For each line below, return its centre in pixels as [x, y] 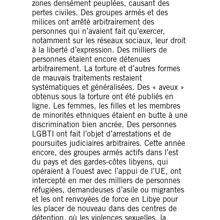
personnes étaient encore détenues [91, 59]
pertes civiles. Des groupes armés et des [100, 12]
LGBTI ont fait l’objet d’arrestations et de [101, 134]
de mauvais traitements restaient [87, 78]
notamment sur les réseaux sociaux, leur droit [109, 40]
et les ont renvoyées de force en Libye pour [105, 199]
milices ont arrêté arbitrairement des [93, 22]
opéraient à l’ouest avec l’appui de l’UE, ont [107, 171]
